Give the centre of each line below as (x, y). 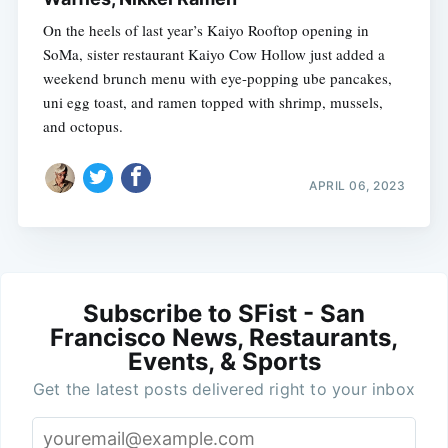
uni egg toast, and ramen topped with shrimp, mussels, (212, 102)
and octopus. (82, 126)
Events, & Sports (224, 361)
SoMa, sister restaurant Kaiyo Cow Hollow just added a (213, 54)
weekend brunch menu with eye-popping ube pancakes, (217, 78)
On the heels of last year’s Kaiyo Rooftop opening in (205, 30)
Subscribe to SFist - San (224, 313)
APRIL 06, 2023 (357, 185)
